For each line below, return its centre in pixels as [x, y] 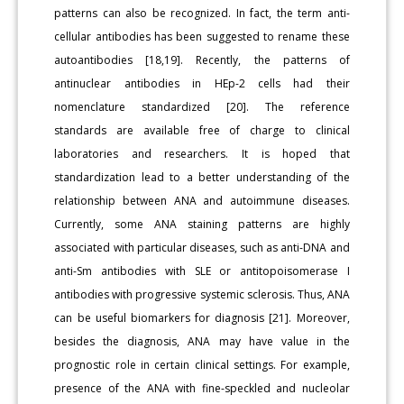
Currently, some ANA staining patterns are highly [202, 224]
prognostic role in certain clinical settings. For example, [202, 364]
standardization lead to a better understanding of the [202, 177]
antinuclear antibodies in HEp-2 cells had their [202, 83]
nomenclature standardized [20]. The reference [202, 106]
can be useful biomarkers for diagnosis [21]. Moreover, [202, 317]
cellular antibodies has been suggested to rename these [202, 36]
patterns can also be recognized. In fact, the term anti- [202, 13]
